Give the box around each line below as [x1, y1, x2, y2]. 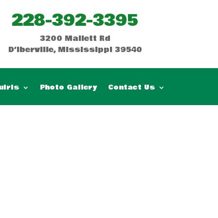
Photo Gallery [39, 83, 97, 92]
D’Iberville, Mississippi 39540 [8, 44, 142, 55]
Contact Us [108, 83, 155, 92]
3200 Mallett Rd [39, 33, 110, 44]
